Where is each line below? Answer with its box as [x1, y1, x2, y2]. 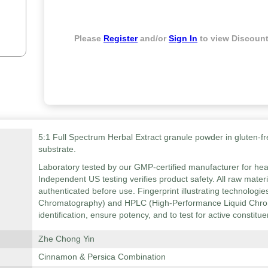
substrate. [38, 144, 76, 154]
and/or [138, 34, 169, 44]
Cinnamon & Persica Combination [38, 252, 166, 261]
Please [74, 34, 103, 44]
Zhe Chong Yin [38, 234, 95, 243]
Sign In [169, 34, 197, 44]
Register [103, 34, 138, 44]
